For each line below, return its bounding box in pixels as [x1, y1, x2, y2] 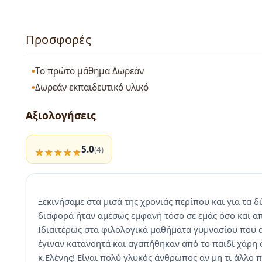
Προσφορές [26, 32, 91, 48]
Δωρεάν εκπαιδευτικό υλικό [35, 81, 149, 94]
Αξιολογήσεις [26, 108, 96, 123]
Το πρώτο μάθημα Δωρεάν [35, 64, 144, 77]
